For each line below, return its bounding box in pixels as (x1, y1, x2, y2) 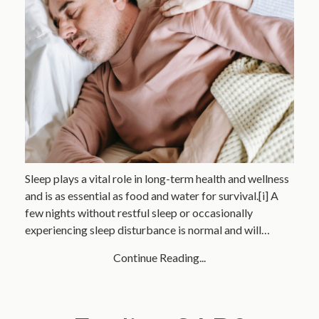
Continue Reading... (113, 251, 206, 265)
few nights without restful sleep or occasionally (24, 206, 253, 220)
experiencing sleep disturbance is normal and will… (24, 223, 270, 237)
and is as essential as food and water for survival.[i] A (24, 189, 278, 203)
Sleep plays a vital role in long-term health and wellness (24, 172, 289, 186)
